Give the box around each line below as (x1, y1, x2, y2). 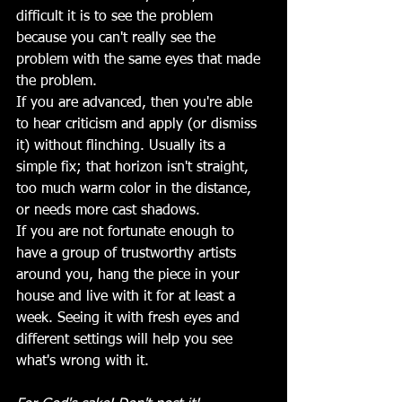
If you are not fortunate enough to (16, 224, 239, 240)
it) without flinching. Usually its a (16, 138, 230, 153)
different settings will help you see (16, 332, 237, 347)
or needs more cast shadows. (16, 203, 205, 218)
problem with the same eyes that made (16, 52, 265, 67)
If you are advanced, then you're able (16, 95, 257, 110)
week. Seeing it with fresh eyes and (16, 310, 244, 326)
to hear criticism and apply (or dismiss (16, 117, 261, 132)
